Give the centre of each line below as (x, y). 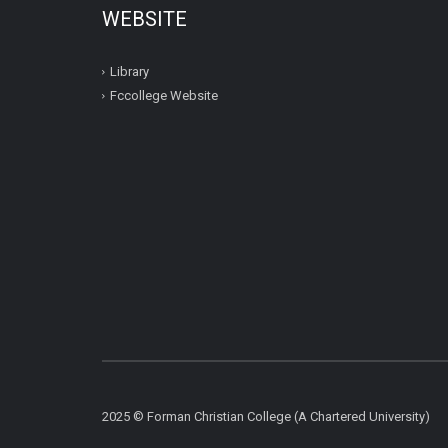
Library (129, 72)
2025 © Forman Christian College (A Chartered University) (266, 416)
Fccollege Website (164, 96)
